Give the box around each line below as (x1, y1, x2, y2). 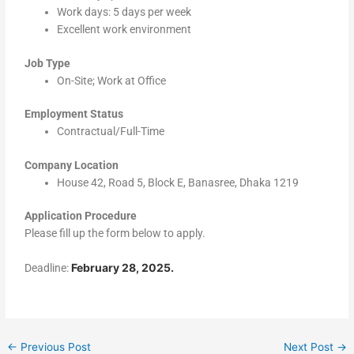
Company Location (24, 158, 119, 171)
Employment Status (24, 107, 124, 121)
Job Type (24, 56, 71, 70)
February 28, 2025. (71, 261, 175, 275)
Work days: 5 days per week (57, 6, 192, 19)
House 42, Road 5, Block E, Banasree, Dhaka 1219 (57, 175, 299, 189)
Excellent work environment (57, 23, 192, 36)
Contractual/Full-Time (57, 125, 165, 138)
